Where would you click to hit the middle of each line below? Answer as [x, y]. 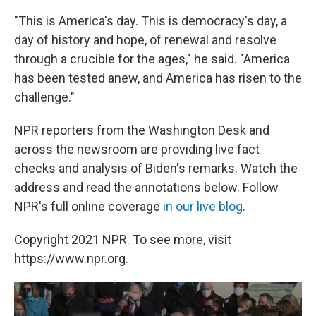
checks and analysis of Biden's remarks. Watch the [156, 169]
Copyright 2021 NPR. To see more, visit [123, 240]
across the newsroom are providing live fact [137, 150]
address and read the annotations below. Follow [146, 188]
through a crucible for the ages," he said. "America [152, 59]
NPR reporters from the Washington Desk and [142, 130]
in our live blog [203, 207]
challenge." [44, 97]
